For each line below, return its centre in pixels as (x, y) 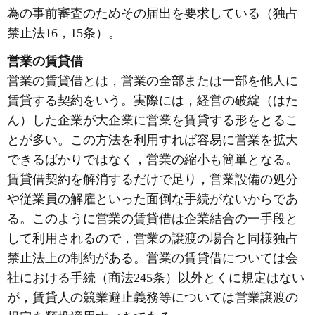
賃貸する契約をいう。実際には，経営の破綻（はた (153, 101)
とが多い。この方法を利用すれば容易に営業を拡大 (153, 140)
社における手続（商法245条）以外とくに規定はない (156, 278)
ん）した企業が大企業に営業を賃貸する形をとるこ (153, 120)
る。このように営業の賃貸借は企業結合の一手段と (153, 219)
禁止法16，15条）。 (64, 33)
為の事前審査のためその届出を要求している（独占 (153, 13)
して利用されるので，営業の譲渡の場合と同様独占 (153, 238)
